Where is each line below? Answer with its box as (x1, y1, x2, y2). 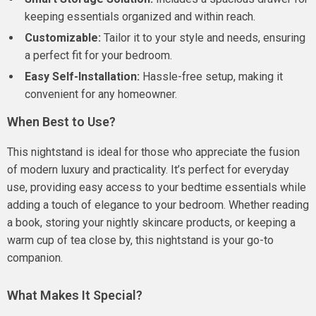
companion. (7, 251, 63, 265)
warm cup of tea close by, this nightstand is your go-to (7, 233, 274, 247)
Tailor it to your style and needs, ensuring (101, 31, 305, 44)
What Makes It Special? (7, 288, 142, 303)
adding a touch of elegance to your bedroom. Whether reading (7, 198, 309, 212)
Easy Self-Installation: (25, 70, 140, 83)
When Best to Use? (7, 114, 116, 129)
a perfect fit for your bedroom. (25, 49, 172, 62)
